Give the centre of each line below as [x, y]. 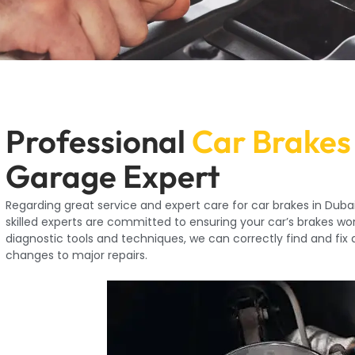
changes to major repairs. [77, 255]
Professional [99, 141]
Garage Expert [113, 176]
